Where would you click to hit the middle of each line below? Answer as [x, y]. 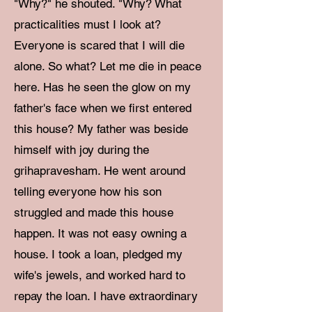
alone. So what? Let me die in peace [108, 66]
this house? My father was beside [101, 129]
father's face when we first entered [103, 108]
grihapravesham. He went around [100, 171]
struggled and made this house [94, 212]
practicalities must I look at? [87, 24]
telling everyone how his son [88, 192]
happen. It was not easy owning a [100, 233]
